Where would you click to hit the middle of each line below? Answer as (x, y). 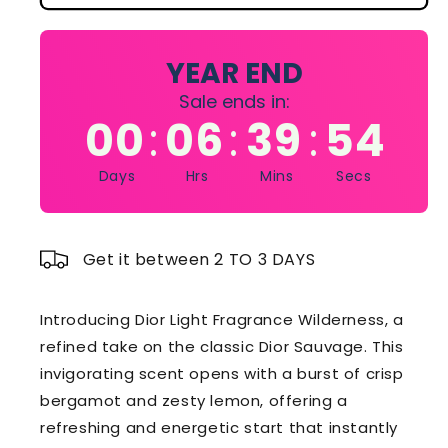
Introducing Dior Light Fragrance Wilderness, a (222, 320)
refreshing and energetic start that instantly (219, 428)
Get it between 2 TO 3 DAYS (199, 259)
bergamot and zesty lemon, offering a (194, 401)
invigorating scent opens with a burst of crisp (222, 374)
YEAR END (234, 73)
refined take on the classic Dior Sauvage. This (222, 347)
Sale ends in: (234, 101)
